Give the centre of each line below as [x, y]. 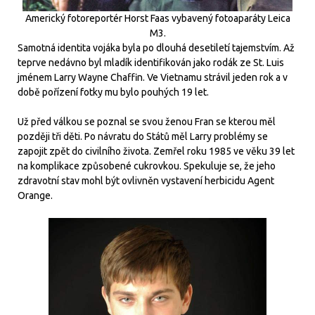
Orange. [36, 195]
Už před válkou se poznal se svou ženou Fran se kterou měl [147, 121]
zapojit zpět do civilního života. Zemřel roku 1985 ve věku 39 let [156, 151]
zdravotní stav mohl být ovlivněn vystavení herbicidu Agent [146, 180]
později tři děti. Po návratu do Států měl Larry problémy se [143, 136]
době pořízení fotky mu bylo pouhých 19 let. [114, 92]
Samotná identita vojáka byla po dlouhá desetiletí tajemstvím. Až [156, 47]
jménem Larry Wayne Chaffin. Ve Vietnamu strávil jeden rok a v [153, 77]
